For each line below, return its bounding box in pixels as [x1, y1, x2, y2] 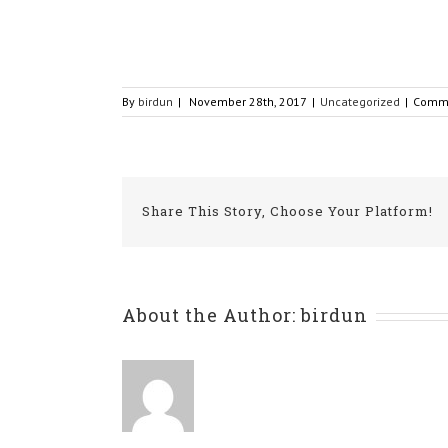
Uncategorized [320, 94, 400, 109]
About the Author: [122, 303, 301, 327]
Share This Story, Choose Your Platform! [142, 202, 433, 220]
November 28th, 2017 [189, 94, 307, 109]
